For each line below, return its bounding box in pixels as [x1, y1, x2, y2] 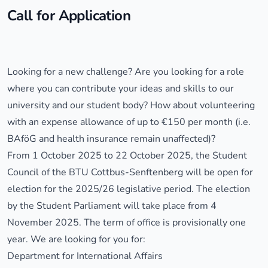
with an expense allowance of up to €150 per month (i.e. [7, 115, 251, 129]
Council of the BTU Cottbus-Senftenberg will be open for [7, 166, 253, 179]
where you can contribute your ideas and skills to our [7, 82, 234, 95]
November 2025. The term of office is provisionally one [7, 216, 246, 229]
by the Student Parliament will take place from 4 [7, 199, 217, 212]
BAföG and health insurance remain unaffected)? [7, 132, 215, 145]
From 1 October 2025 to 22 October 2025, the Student [7, 149, 247, 162]
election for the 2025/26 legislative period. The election [7, 182, 250, 196]
